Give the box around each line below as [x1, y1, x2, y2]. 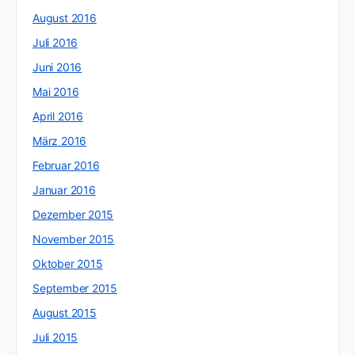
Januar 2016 [32, 183, 96, 197]
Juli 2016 [32, 36, 78, 50]
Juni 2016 [32, 60, 82, 74]
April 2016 [32, 109, 83, 124]
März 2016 [32, 134, 87, 148]
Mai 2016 [32, 85, 79, 99]
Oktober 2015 [32, 257, 103, 271]
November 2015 [32, 232, 115, 246]
